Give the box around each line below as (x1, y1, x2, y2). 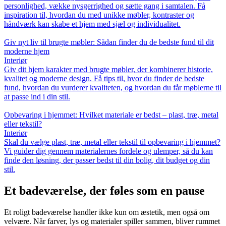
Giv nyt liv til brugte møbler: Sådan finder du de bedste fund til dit (4, 38, 214, 47)
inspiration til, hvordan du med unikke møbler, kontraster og (4, 11, 194, 20)
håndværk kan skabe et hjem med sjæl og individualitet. (4, 20, 181, 29)
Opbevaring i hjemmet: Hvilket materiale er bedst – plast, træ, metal (4, 110, 218, 120)
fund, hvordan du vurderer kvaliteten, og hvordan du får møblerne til (4, 83, 221, 92)
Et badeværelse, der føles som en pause (4, 184, 205, 198)
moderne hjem (4, 47, 49, 56)
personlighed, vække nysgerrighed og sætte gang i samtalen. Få (4, 2, 205, 11)
